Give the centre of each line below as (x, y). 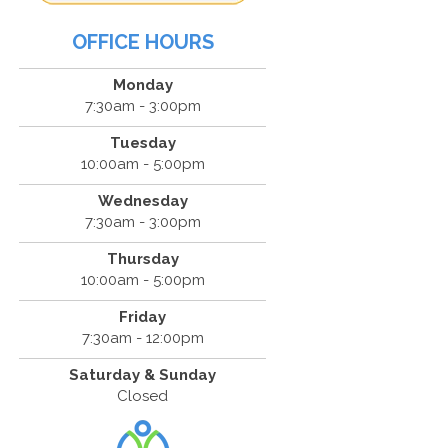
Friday (143, 317)
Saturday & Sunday (143, 375)
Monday (142, 85)
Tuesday (142, 143)
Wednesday (142, 201)
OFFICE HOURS (142, 42)
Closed (143, 396)
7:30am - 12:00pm (142, 338)
